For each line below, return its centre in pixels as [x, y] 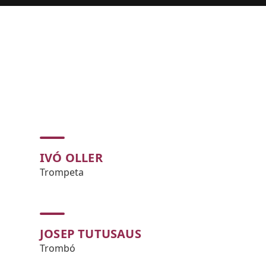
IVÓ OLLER [71, 158]
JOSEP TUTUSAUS [91, 234]
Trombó [58, 248]
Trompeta [62, 172]
